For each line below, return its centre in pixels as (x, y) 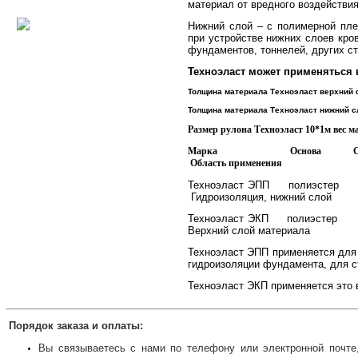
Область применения (235, 163)
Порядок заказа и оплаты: (76, 325)
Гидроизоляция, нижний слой (261, 197)
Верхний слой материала (249, 230)
